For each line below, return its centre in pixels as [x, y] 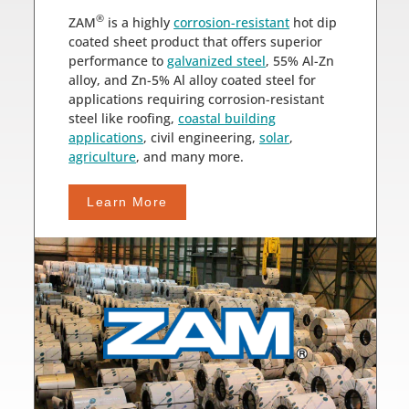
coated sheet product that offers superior [196, 41]
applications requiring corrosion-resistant [197, 99]
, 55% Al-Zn [300, 60]
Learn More [127, 202]
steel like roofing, [124, 118]
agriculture [103, 156]
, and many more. [190, 156]
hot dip [314, 22]
